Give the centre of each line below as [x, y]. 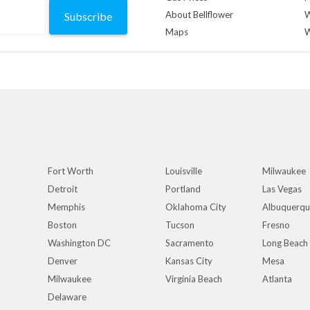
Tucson [180, 225]
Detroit [63, 189]
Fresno [276, 225]
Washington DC [79, 243]
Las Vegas [282, 189]
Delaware [67, 297]
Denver [63, 261]
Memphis [66, 207]
